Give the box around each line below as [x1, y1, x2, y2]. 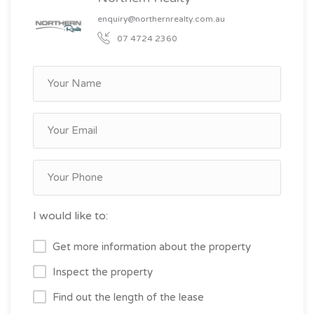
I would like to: [33, 209, 108, 224]
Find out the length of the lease [53, 291, 204, 304]
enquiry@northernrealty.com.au [97, 13, 225, 24]
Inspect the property [53, 266, 153, 279]
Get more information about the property [53, 240, 251, 254]
